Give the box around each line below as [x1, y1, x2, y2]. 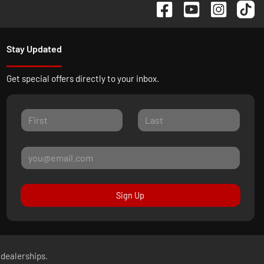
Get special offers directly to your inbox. [6, 72, 159, 84]
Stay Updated [6, 42, 62, 54]
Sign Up [116, 190, 145, 201]
